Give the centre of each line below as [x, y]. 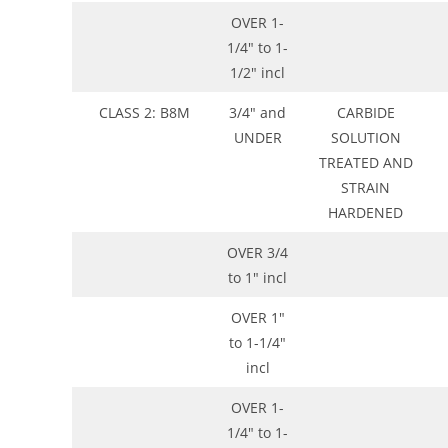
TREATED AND [365, 163]
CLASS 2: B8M [144, 113]
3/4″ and [257, 113]
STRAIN [365, 188]
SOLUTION [365, 138]
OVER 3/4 [257, 253]
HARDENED [365, 213]
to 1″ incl [257, 278]
